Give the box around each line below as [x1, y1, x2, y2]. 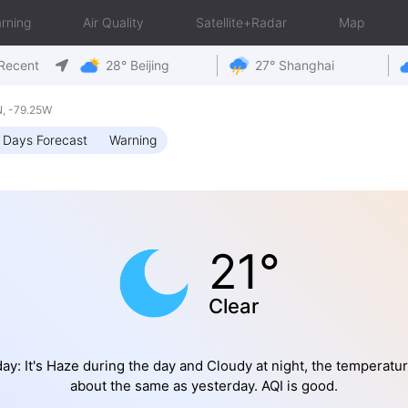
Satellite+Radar [196, 15, 287, 30]
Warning [109, 132, 157, 148]
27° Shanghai [254, 57, 334, 73]
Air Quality [83, 15, 144, 30]
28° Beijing [106, 57, 169, 73]
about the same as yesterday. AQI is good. [70, 377, 338, 394]
